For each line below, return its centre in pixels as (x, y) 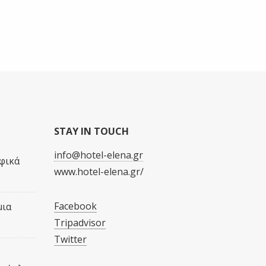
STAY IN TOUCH (91, 131)
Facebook (75, 206)
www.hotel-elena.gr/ (99, 172)
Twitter (70, 239)
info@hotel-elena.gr (99, 155)
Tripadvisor (80, 223)
